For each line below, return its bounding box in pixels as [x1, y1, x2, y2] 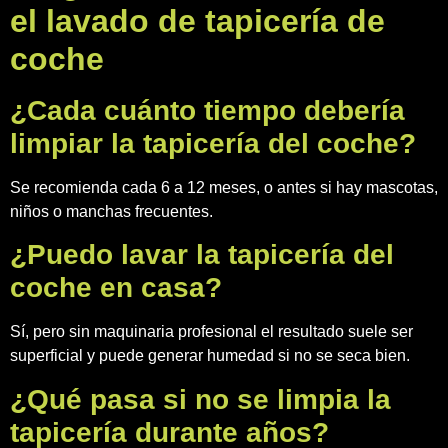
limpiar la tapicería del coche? [10, 128, 416, 160]
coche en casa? [10, 272, 222, 304]
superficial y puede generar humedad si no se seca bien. [10, 347, 410, 365]
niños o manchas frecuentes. [10, 203, 213, 221]
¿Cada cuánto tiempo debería [10, 95, 405, 127]
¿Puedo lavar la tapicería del [10, 239, 394, 271]
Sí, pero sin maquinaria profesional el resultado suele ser [10, 323, 413, 341]
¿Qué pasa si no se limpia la [10, 383, 391, 415]
